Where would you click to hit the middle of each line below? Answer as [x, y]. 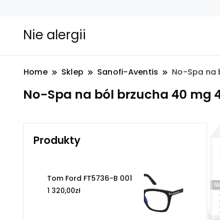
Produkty [57, 140]
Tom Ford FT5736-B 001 [90, 179]
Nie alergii [55, 35]
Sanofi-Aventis [128, 72]
